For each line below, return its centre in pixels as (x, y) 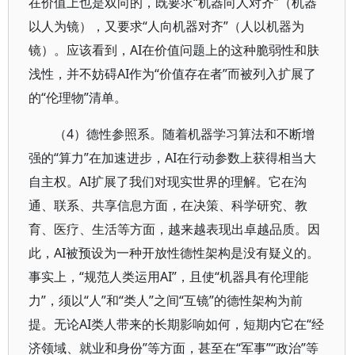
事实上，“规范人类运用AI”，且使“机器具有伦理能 (168, 277)
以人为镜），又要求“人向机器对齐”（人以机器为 (166, 26)
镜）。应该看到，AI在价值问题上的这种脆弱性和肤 (174, 50)
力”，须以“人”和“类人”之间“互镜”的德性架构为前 (166, 300)
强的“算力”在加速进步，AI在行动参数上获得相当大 (172, 158)
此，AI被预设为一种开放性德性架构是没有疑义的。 (174, 253)
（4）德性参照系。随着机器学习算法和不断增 (184, 134)
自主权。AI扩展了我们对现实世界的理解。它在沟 (168, 181)
